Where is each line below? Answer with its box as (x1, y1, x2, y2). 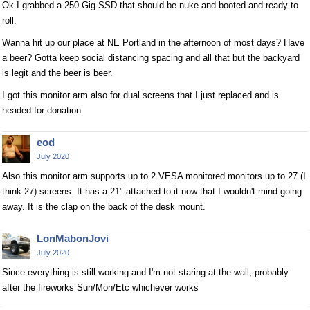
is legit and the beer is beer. (2, 67, 113, 78)
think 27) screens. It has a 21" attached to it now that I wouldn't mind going (2, 185, 302, 197)
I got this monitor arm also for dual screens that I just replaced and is (2, 89, 279, 100)
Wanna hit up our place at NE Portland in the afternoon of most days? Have (2, 37, 304, 48)
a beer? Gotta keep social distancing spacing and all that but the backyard (2, 52, 300, 63)
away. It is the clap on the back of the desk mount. (2, 201, 206, 212)
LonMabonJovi (37, 232, 109, 244)
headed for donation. (2, 104, 84, 116)
